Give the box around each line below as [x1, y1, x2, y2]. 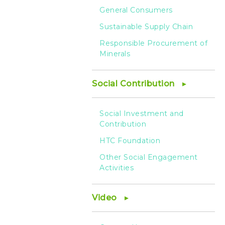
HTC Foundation [99, 136, 160, 145]
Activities [99, 163, 134, 172]
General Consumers [99, 6, 173, 15]
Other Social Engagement [99, 153, 198, 162]
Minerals [99, 49, 130, 58]
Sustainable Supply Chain [99, 22, 193, 31]
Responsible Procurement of [99, 39, 207, 48]
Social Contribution [92, 79, 177, 88]
